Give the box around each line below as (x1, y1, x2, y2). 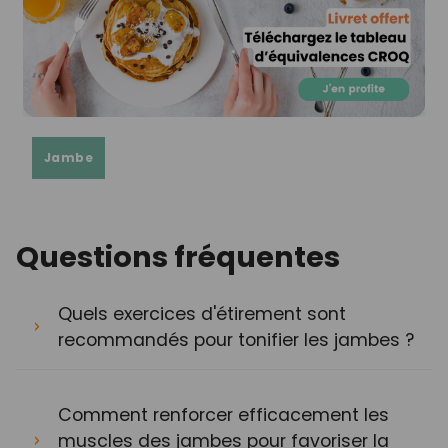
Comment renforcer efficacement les (58, 402, 389, 427)
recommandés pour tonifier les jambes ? (58, 327, 414, 352)
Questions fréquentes (16, 236, 340, 277)
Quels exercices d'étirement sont (58, 301, 346, 326)
